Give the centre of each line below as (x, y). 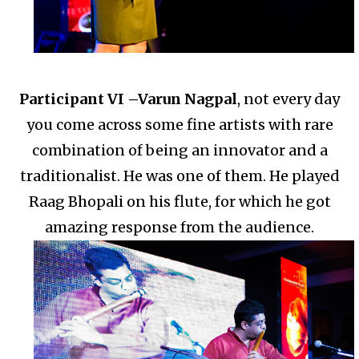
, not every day (288, 99)
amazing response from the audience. (179, 227)
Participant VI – (79, 99)
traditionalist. (70, 175)
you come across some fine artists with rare (179, 124)
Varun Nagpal (188, 99)
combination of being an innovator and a (179, 150)
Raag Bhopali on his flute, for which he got (179, 201)
